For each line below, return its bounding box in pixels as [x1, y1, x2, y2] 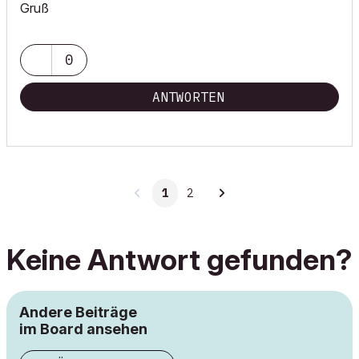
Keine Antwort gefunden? [6, 242, 352, 277]
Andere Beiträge [19, 304, 137, 321]
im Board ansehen [19, 321, 147, 337]
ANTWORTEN [152, 89, 224, 105]
